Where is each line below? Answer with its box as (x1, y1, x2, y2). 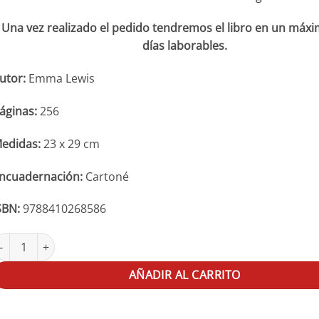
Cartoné (83, 168, 130, 184)
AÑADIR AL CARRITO (128, 267, 241, 283)
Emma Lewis (28, 70, 95, 87)
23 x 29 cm (43, 135, 100, 152)
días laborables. (142, 38, 227, 54)
